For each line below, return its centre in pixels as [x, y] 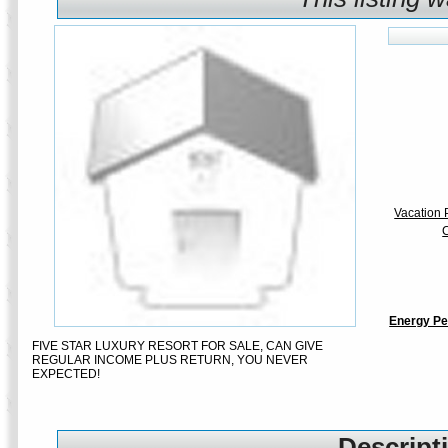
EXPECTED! [66, 374]
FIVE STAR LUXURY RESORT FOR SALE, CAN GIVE [178, 346]
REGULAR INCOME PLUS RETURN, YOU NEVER [170, 360]
